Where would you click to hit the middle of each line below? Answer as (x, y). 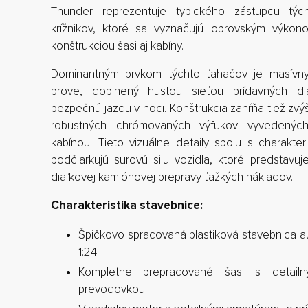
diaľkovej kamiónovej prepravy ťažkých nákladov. (172, 177)
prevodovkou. (113, 289)
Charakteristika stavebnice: (127, 205)
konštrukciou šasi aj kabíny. (117, 45)
